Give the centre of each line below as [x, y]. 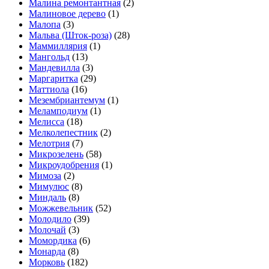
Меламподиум [58, 111]
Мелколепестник [63, 133]
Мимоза [45, 176]
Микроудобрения [64, 165]
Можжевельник [61, 208]
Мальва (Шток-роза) [70, 35]
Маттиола [49, 89]
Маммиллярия [58, 46]
